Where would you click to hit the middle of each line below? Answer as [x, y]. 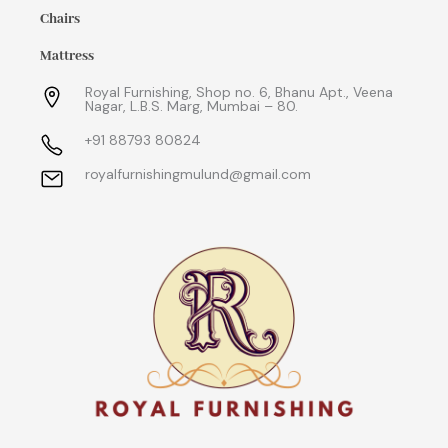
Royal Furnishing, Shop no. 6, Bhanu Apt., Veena [239, 92]
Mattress [67, 57]
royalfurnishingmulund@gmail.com [198, 174]
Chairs [60, 20]
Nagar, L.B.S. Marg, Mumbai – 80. [191, 106]
